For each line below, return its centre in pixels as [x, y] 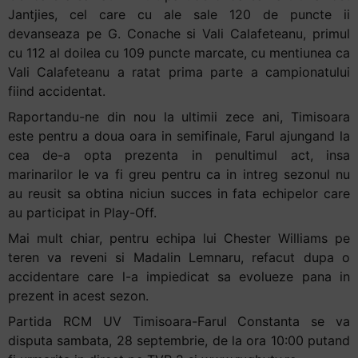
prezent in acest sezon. [78, 295]
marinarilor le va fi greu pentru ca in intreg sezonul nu [179, 174]
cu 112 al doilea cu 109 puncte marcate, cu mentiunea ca [179, 52]
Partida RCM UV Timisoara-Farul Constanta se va [179, 321]
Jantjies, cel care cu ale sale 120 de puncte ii [179, 14]
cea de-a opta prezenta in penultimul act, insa [179, 155]
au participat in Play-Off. [82, 212]
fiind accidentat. [57, 91]
